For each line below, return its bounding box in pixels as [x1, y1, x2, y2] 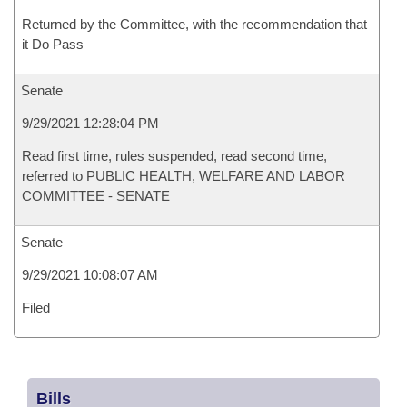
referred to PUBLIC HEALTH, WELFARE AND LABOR [22, 168, 345, 184]
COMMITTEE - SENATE [22, 188, 170, 203]
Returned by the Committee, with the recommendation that [22, 16, 367, 32]
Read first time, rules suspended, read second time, [22, 148, 327, 164]
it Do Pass [22, 36, 84, 52]
